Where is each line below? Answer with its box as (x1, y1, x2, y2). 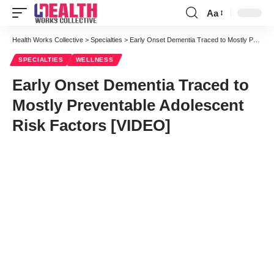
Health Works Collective (12, 36, 83, 43)
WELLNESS (75, 56, 114, 63)
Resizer (206, 29, 238, 40)
